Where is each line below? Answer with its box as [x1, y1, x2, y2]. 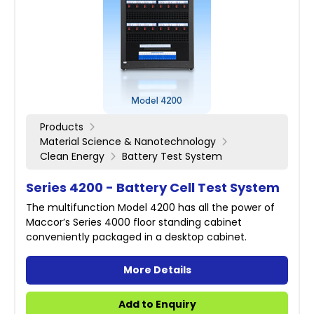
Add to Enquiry [118, 297, 196, 311]
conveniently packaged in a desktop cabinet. [26, 230, 247, 244]
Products [40, 120, 83, 134]
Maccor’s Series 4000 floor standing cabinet [26, 215, 242, 229]
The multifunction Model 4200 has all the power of [26, 200, 275, 214]
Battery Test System [122, 149, 222, 163]
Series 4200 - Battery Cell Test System [26, 179, 280, 196]
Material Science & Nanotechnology [40, 135, 216, 149]
